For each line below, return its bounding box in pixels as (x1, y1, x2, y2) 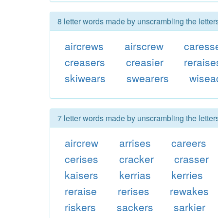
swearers (126, 71, 169, 85)
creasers (64, 54, 105, 69)
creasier (126, 54, 163, 69)
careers (171, 135, 207, 150)
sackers (116, 200, 153, 214)
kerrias (119, 167, 151, 182)
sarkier (174, 200, 206, 214)
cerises (64, 151, 98, 166)
